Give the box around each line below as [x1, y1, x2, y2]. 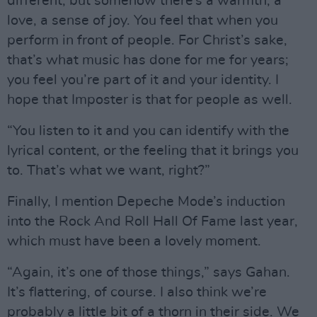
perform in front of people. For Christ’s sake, [7, 33, 287, 47]
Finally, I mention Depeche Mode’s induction [7, 194, 285, 209]
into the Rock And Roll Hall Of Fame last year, [7, 214, 298, 229]
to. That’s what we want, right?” [7, 163, 210, 178]
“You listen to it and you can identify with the [7, 123, 289, 138]
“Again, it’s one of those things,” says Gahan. [7, 265, 290, 279]
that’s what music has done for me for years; [7, 52, 289, 67]
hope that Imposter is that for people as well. [7, 92, 296, 107]
